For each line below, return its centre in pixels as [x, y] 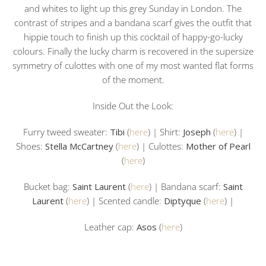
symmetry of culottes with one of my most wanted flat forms [133, 65]
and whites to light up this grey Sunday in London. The [133, 8]
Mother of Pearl [218, 146]
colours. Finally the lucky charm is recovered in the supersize [133, 51]
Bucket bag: [48, 186]
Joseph [197, 132]
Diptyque [183, 200]
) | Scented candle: [125, 200]
